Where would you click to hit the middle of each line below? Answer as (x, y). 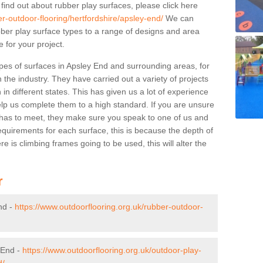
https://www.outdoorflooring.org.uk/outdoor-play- (112, 250)
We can (178, 18)
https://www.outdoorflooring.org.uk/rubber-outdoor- (109, 206)
